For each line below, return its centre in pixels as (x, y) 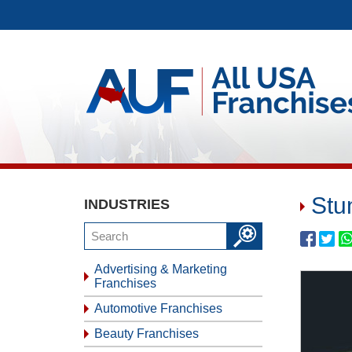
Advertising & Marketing (161, 269)
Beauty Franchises (147, 334)
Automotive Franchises (158, 308)
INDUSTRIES (127, 204)
